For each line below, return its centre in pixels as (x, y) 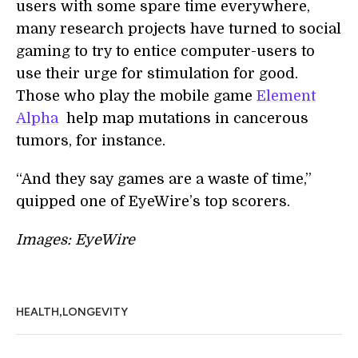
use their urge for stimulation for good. (157, 74)
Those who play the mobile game (136, 96)
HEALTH (38, 312)
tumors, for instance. (91, 141)
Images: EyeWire (76, 240)
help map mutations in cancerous (183, 119)
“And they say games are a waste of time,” (164, 179)
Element (286, 96)
